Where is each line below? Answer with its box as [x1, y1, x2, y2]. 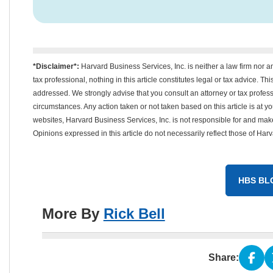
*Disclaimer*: [32, 62, 79, 71]
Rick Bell [103, 205, 165, 222]
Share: [208, 252, 239, 263]
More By [41, 205, 104, 222]
